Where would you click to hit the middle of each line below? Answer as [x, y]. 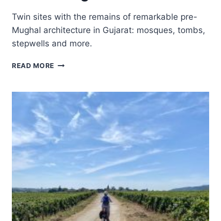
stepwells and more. [52, 43]
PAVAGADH [74, 74]
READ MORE [33, 66]
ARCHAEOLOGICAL [88, 84]
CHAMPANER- [78, 63]
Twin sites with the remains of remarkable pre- [105, 17]
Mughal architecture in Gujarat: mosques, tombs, [109, 30]
